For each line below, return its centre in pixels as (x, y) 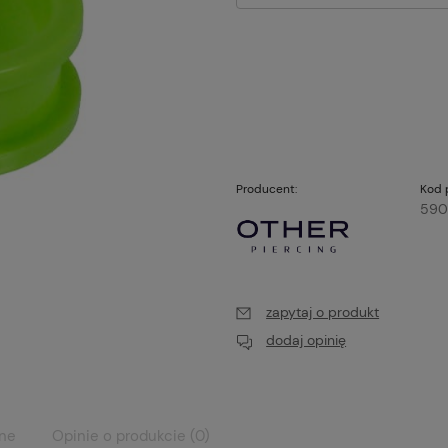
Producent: (267, 189)
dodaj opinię (306, 340)
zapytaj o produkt (323, 312)
